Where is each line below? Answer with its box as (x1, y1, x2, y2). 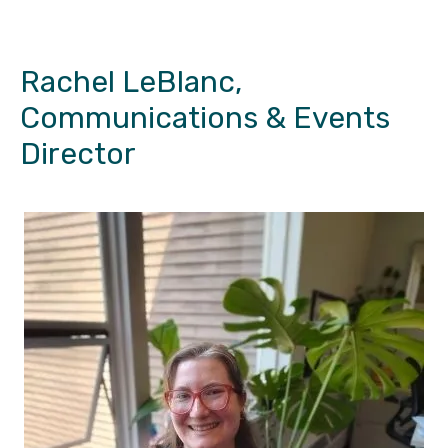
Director (20, 136, 136, 173)
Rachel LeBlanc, (20, 64, 242, 101)
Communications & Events (20, 100, 390, 137)
